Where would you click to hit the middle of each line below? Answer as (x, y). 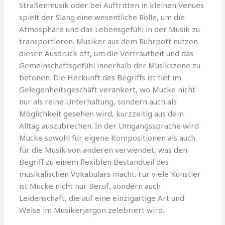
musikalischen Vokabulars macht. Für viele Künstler (110, 174)
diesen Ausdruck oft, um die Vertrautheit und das (106, 53)
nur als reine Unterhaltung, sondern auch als (98, 101)
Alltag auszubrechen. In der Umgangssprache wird (109, 125)
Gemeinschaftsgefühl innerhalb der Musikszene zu (110, 65)
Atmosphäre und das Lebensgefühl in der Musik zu (110, 29)
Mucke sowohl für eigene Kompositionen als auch (107, 137)
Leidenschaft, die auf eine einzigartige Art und (102, 198)
